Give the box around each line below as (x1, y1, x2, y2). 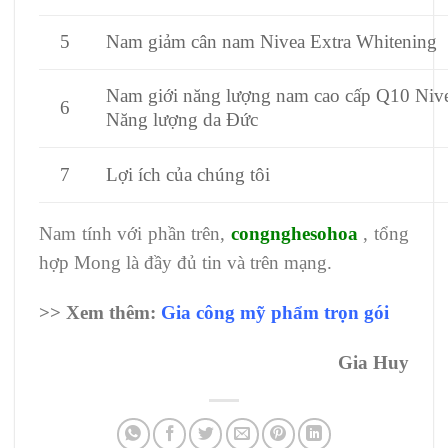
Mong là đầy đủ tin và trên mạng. (74, 252, 332, 274)
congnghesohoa (230, 223, 358, 245)
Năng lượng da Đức (106, 109, 259, 131)
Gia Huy (338, 351, 409, 373)
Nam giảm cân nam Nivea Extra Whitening (106, 31, 438, 53)
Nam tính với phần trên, (39, 223, 231, 245)
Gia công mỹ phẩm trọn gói (161, 302, 389, 324)
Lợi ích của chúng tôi (106, 164, 271, 186)
